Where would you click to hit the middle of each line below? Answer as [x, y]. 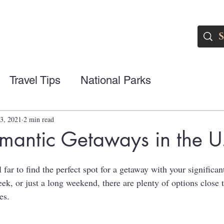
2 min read [39, 119]
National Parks [116, 80]
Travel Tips [35, 80]
